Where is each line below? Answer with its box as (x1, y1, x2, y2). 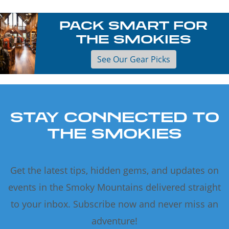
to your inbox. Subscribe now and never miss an (11, 198, 218, 211)
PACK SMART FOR (59, 18, 208, 33)
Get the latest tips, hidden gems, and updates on (10, 164, 219, 177)
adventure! (91, 215, 138, 227)
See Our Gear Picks (97, 54, 170, 65)
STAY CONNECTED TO (10, 108, 219, 126)
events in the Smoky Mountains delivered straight (8, 181, 221, 194)
